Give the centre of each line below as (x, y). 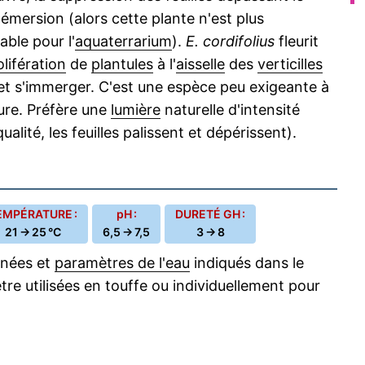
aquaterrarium (123, 41)
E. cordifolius (230, 41)
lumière (136, 110)
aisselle (200, 64)
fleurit (297, 41)
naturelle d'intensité (230, 110)
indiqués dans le (247, 263)
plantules (122, 64)
